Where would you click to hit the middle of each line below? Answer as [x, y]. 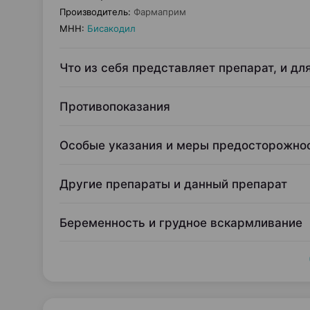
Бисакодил [111, 28]
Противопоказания [117, 107]
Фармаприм [160, 12]
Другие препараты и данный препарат [175, 184]
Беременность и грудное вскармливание [181, 223]
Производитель [94, 12]
